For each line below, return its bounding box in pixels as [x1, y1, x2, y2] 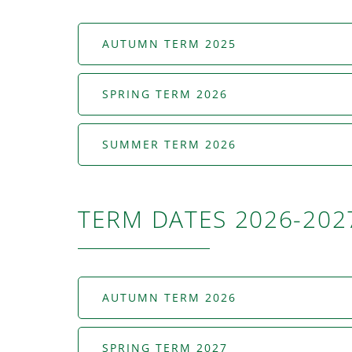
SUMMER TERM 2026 [102, 137, 236, 152]
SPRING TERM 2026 [102, 86, 228, 102]
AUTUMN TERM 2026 [102, 290, 236, 306]
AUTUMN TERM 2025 [102, 36, 236, 52]
